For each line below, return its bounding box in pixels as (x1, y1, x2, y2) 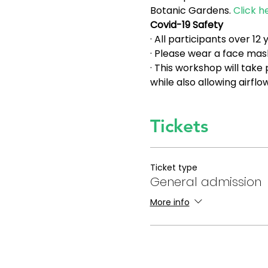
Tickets (150, 115, 208, 137)
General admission (150, 173, 261, 190)
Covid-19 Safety (150, 18, 223, 32)
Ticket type (150, 162, 197, 173)
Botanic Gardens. (150, 4, 233, 17)
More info (150, 196, 190, 208)
